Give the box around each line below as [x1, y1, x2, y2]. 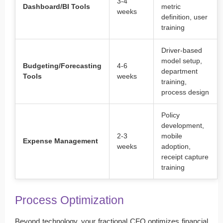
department [161, 67, 198, 75]
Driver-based [161, 46, 202, 54]
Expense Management [23, 137, 98, 145]
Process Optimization [15, 194, 124, 207]
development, [161, 121, 204, 129]
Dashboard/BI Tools [23, 2, 90, 10]
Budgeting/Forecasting [23, 62, 102, 70]
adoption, [161, 142, 191, 150]
